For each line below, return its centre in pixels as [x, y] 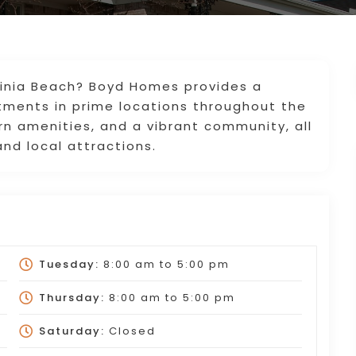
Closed [130, 331]
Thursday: [72, 297]
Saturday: [72, 331]
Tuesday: [69, 264]
